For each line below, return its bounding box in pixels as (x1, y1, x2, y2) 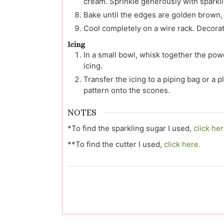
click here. (164, 139, 200, 149)
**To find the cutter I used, (67, 139, 164, 149)
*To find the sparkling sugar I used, (67, 123, 193, 133)
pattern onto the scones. (83, 85, 170, 95)
